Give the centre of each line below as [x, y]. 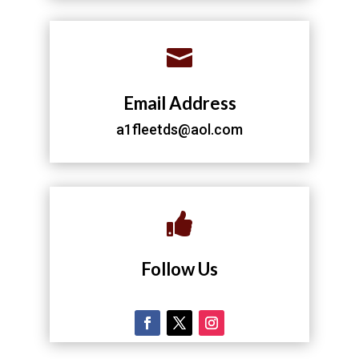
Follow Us [179, 268]
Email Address [179, 103]
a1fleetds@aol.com [179, 129]
